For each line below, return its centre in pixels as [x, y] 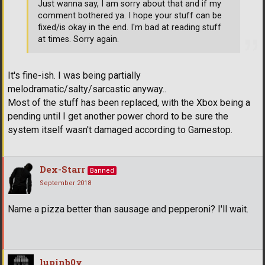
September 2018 [65, 183]
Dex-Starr [62, 169]
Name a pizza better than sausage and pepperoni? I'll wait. [128, 209]
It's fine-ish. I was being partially [74, 76]
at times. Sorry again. [78, 40]
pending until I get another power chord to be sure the [118, 117]
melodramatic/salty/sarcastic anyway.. [87, 89]
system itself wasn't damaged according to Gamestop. [120, 130]
